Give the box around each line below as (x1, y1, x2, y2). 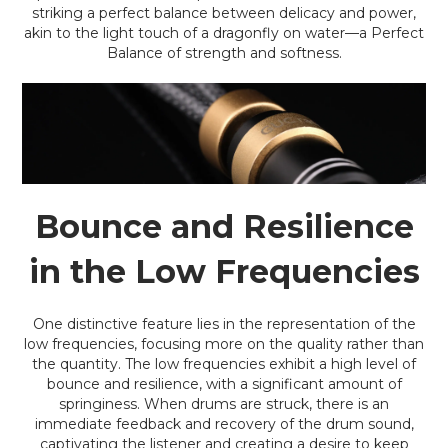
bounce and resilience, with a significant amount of (46, 375, 402, 393)
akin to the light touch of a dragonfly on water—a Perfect (24, 24, 424, 42)
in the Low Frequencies (28, 252, 420, 291)
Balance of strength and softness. (106, 44, 342, 62)
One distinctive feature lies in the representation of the (32, 315, 416, 333)
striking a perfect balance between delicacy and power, (32, 4, 416, 22)
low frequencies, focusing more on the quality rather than (24, 335, 424, 353)
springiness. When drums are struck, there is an (59, 395, 389, 413)
